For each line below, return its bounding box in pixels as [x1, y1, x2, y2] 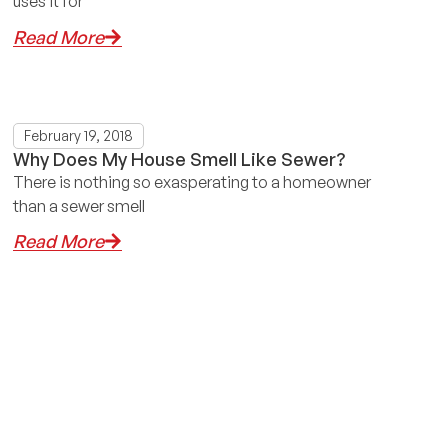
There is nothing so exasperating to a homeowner [12, 171, 371, 192]
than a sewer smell [12, 195, 145, 216]
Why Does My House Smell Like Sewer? [12, 147, 345, 170]
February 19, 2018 [23, 126, 133, 144]
